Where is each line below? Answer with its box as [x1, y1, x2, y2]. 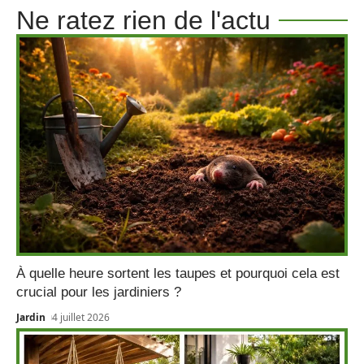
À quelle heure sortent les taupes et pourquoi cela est [16, 265, 340, 281]
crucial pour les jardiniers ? [16, 284, 181, 300]
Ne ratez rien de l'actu [16, 5, 271, 35]
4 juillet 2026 [52, 310, 110, 324]
